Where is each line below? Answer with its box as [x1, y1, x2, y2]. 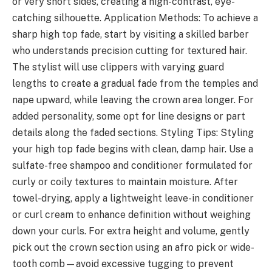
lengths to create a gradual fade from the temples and [12, 77, 258, 89]
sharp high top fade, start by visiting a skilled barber [12, 28, 249, 40]
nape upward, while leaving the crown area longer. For [12, 93, 254, 106]
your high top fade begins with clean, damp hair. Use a [12, 143, 253, 155]
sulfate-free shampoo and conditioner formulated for [12, 159, 253, 171]
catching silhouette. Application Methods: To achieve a [12, 12, 258, 24]
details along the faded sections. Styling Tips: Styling [12, 126, 254, 138]
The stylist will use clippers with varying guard [12, 61, 224, 73]
